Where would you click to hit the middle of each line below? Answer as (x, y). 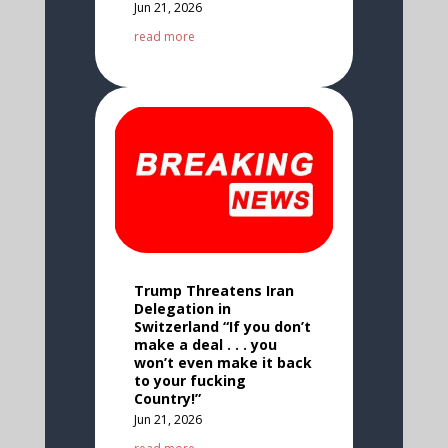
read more (164, 36)
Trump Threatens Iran (213, 290)
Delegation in (182, 308)
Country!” (167, 398)
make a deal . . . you (205, 344)
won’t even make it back (222, 362)
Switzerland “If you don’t (222, 326)
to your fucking (189, 380)
